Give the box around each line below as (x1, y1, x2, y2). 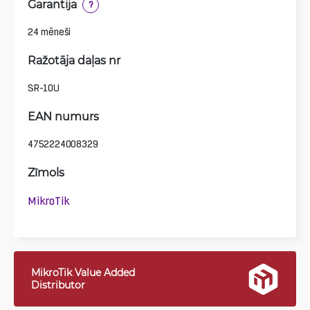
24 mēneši (28, 26, 71, 37)
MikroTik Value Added (31, 266, 135, 279)
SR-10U (28, 82, 60, 93)
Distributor (31, 278, 85, 291)
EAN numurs (28, 108, 99, 123)
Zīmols (28, 164, 64, 179)
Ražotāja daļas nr (28, 52, 120, 67)
